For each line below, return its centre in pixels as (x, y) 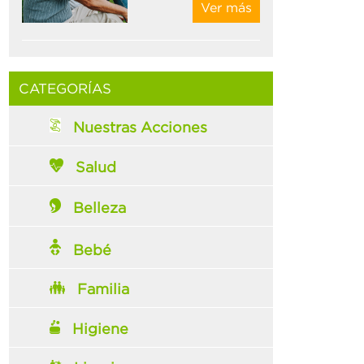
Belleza (100, 208)
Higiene (101, 329)
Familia (104, 289)
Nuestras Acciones (141, 127)
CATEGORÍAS (65, 89)
